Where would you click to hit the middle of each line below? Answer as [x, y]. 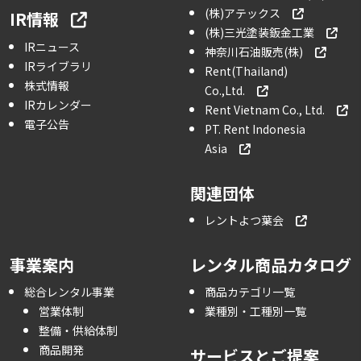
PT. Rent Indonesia [255, 129]
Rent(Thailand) [246, 71]
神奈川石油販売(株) [254, 51]
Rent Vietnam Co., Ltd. [265, 109]
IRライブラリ [58, 66]
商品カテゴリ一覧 [250, 291]
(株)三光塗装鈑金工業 [259, 32]
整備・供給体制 [78, 330]
